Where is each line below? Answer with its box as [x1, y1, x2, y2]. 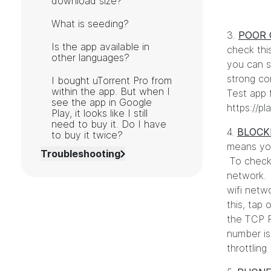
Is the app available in [51, 41, 149, 53]
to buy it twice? [51, 129, 123, 142]
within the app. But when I [51, 85, 170, 98]
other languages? [51, 51, 129, 64]
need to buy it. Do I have [51, 118, 166, 131]
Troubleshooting [41, 148, 120, 160]
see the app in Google [51, 96, 152, 109]
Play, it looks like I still [51, 107, 148, 120]
